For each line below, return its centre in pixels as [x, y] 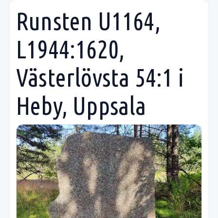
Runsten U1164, [88, 21]
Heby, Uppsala [81, 105]
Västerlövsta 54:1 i [100, 77]
